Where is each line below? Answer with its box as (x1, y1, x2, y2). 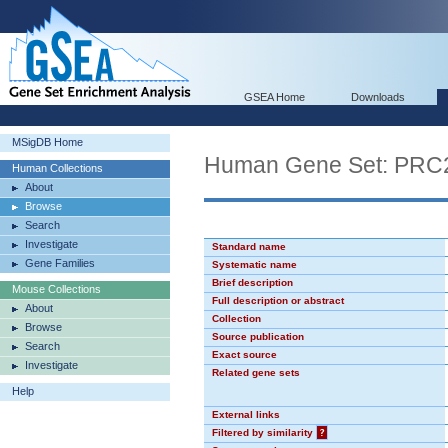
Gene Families (25, 257, 95, 269)
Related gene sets (212, 367, 300, 378)
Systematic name (212, 259, 297, 270)
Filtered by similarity (212, 427, 316, 438)
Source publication (212, 331, 304, 342)
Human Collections (12, 162, 103, 174)
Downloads (351, 91, 405, 103)
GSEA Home (244, 91, 305, 103)
